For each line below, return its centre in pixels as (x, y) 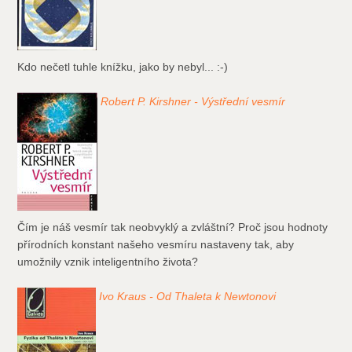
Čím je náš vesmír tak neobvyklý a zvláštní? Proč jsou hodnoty (173, 227)
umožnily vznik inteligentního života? (108, 262)
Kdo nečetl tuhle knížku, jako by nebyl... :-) (123, 67)
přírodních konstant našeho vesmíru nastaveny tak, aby (156, 245)
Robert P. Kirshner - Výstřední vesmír (193, 102)
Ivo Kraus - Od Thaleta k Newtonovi (188, 297)
